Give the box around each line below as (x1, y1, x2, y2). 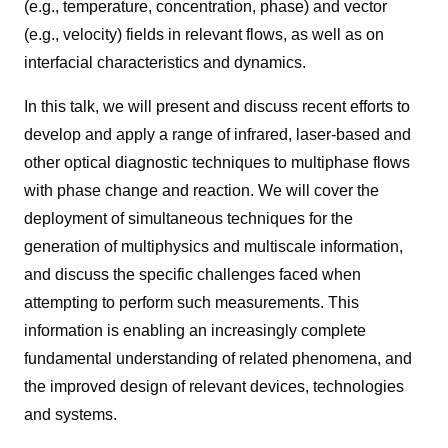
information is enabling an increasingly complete (24, 321, 366, 339)
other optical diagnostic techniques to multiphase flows (24, 153, 410, 171)
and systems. (24, 405, 117, 423)
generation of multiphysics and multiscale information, (24, 237, 403, 255)
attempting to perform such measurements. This (24, 293, 359, 311)
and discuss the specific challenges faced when (24, 265, 361, 283)
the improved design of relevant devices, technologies (24, 377, 404, 395)
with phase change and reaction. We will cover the (24, 181, 379, 199)
